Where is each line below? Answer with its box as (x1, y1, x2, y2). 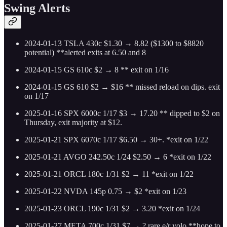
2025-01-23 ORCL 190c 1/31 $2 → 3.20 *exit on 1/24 (24, 204, 200, 213)
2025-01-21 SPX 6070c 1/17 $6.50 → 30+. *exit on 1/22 (24, 135, 208, 144)
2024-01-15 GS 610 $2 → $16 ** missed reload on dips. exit (24, 83, 220, 92)
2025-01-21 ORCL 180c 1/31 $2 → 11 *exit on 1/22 (24, 170, 194, 179)
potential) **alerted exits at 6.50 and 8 (24, 48, 146, 57)
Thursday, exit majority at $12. (24, 118, 122, 127)
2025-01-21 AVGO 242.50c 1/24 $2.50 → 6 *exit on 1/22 (24, 153, 211, 162)
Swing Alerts (4, 2, 70, 15)
